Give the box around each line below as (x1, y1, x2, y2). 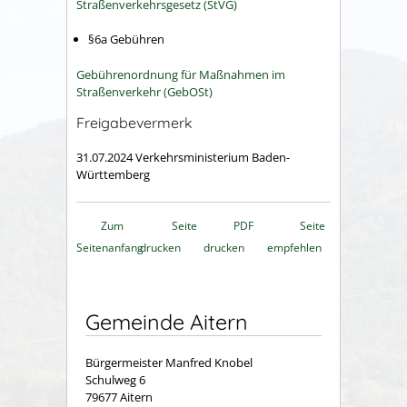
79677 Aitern (85, 388, 153, 405)
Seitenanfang (76, 240, 144, 256)
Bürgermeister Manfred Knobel (85, 353, 253, 371)
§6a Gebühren (88, 31, 164, 48)
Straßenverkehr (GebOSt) (76, 83, 213, 100)
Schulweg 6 (85, 371, 145, 388)
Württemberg (76, 166, 150, 184)
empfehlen (267, 240, 322, 256)
